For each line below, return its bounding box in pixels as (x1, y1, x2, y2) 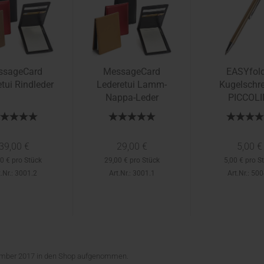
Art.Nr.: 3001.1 (108, 169, 155, 177)
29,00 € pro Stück (104, 156, 160, 164)
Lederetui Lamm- (97, 79, 167, 90)
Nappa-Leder (105, 92, 159, 103)
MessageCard (103, 66, 160, 77)
